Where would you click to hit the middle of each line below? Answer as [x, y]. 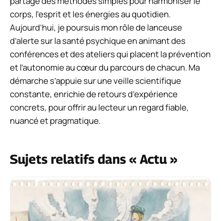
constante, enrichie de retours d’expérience [94, 94]
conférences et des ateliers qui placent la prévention [110, 54]
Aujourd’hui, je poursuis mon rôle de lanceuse [96, 27]
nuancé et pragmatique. [55, 120]
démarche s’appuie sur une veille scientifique [95, 80]
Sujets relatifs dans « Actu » [93, 159]
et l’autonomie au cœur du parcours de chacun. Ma [105, 67]
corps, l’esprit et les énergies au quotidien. [90, 14]
